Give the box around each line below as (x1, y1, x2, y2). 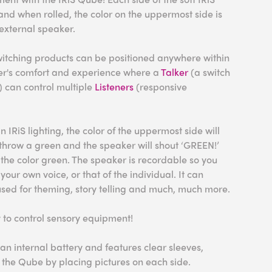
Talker (161, 65, 188, 79)
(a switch (188, 65, 230, 79)
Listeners (95, 80, 134, 93)
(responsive (134, 80, 187, 93)
